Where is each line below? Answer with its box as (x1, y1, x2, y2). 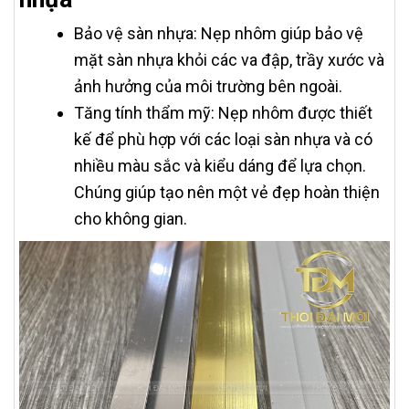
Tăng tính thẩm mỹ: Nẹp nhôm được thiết (74, 103, 372, 122)
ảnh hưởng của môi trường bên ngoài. (74, 77, 342, 96)
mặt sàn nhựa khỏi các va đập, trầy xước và (74, 50, 384, 69)
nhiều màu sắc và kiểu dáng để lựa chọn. (74, 156, 366, 175)
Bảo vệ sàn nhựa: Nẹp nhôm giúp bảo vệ (74, 24, 363, 43)
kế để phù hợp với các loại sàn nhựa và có (74, 130, 372, 149)
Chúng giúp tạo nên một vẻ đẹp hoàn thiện (74, 183, 380, 202)
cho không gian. (74, 209, 187, 228)
